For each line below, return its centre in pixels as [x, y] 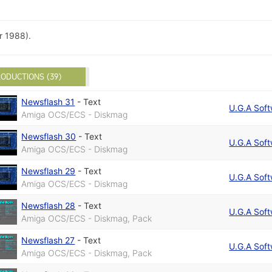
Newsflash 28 [49, 206]
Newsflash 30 [49, 137]
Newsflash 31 [48, 102]
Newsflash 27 [48, 240]
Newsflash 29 [49, 171]
